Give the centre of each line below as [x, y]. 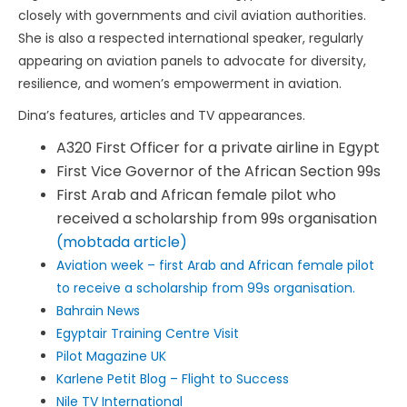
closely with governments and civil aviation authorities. [192, 15]
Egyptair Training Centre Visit [148, 333]
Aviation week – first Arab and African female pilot [215, 265]
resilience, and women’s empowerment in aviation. [180, 84]
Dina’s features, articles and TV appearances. [164, 115]
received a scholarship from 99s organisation [217, 218]
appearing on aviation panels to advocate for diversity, [192, 61]
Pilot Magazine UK [113, 356]
